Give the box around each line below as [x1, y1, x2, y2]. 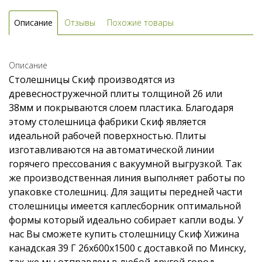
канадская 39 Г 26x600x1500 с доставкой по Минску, [9, 242, 246, 254]
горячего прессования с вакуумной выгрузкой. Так [9, 157, 242, 170]
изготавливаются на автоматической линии [9, 143, 214, 156]
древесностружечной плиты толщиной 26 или [9, 87, 222, 100]
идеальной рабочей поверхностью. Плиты [9, 129, 206, 142]
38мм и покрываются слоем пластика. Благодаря [9, 101, 233, 114]
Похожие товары [107, 17, 174, 28]
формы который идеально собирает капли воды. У [9, 213, 243, 226]
